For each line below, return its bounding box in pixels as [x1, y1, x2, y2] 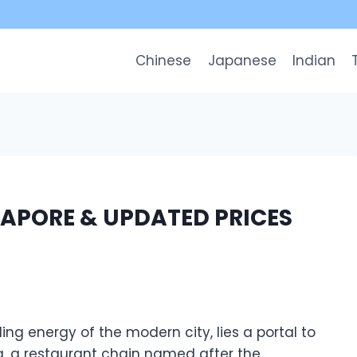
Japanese [207, 50, 277, 70]
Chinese [135, 50, 192, 70]
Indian [292, 50, 335, 70]
